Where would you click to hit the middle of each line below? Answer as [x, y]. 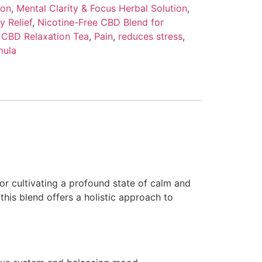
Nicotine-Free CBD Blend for [100, 23]
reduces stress [150, 37]
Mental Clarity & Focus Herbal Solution [101, 8]
